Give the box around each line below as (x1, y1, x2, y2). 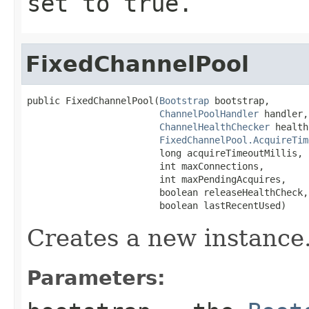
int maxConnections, (27, 160, 264, 172)
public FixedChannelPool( (27, 94, 159, 106)
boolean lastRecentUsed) (27, 199, 286, 211)
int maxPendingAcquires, (27, 173, 286, 185)
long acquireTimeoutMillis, (27, 147, 303, 159)
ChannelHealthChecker (159, 121, 270, 132)
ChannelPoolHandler (159, 108, 259, 119)
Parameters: (27, 266, 166, 290)
